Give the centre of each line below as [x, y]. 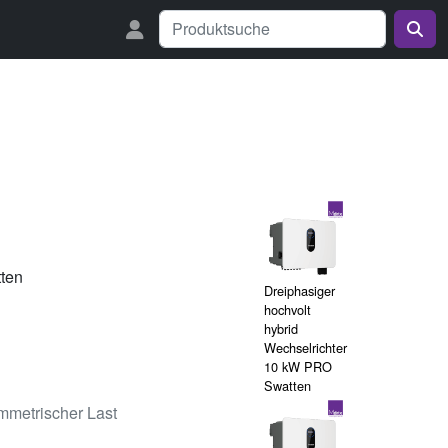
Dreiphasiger [299, 290]
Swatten [287, 385]
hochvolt [287, 309]
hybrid [281, 328]
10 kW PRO [298, 366]
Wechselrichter [305, 347]
